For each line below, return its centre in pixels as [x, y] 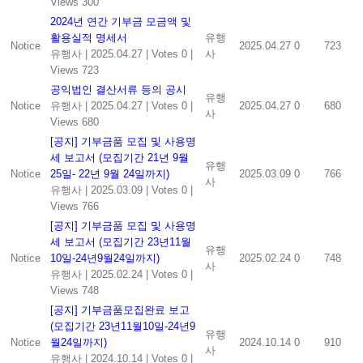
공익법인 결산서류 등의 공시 [118, 89]
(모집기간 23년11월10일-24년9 [122, 326]
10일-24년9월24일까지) [105, 258]
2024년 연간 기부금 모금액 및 [120, 21]
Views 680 [74, 122]
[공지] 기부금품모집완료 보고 [120, 310]
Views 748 [74, 290]
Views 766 [74, 206]
